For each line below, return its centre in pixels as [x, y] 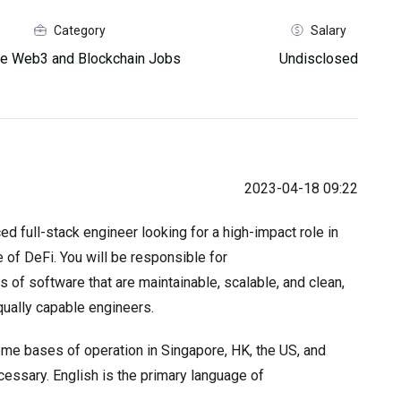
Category [79, 30]
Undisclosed [318, 59]
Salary [328, 30]
